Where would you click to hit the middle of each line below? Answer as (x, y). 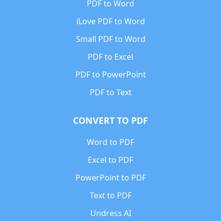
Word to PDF (110, 142)
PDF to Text (110, 92)
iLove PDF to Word (110, 21)
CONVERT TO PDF (110, 120)
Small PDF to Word (110, 39)
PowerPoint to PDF (110, 178)
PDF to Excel (110, 57)
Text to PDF (110, 195)
